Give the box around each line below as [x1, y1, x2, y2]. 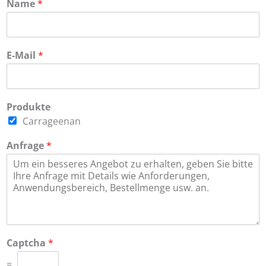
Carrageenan [23, 114, 81, 128]
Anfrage [7, 138, 46, 152]
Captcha [7, 236, 48, 249]
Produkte [7, 100, 50, 113]
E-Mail [7, 48, 38, 62]
